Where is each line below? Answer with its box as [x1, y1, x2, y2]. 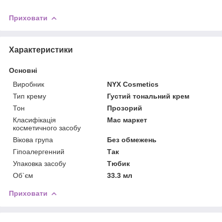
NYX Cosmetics [107, 80, 159, 88]
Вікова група [13, 135, 53, 144]
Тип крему [13, 92, 46, 100]
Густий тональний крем [107, 92, 190, 100]
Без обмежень [107, 135, 157, 144]
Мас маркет [107, 115, 148, 124]
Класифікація [13, 115, 56, 124]
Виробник [13, 80, 44, 88]
